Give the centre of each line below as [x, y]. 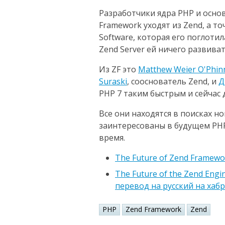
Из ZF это [119, 70]
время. [112, 138]
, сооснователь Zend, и [173, 82]
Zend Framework [153, 209]
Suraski [113, 82]
